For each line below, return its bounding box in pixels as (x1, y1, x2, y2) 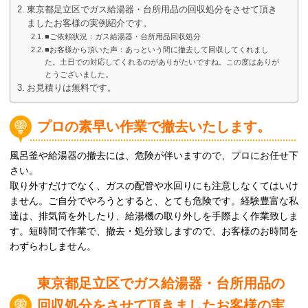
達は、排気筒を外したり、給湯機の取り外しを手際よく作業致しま (10, 210, 298, 222)
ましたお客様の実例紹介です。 (26, 19, 152, 29)
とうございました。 (45, 70, 113, 79)
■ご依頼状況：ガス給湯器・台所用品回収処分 (45, 32, 201, 41)
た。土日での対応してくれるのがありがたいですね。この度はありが (45, 58, 280, 67)
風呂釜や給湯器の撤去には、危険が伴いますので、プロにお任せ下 (10, 150, 298, 162)
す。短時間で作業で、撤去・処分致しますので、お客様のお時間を (10, 225, 298, 237)
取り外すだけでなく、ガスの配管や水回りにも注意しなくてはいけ (10, 180, 298, 192)
